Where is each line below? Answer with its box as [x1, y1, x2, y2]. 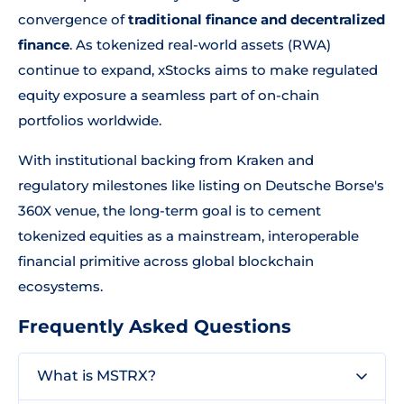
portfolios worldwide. [18, 112, 161, 129]
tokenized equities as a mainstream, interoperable [18, 227, 359, 244]
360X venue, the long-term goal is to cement [18, 202, 321, 219]
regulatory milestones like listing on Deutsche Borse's [18, 177, 384, 194]
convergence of [18, 11, 128, 28]
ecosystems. [18, 278, 103, 295]
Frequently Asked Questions [18, 316, 291, 337]
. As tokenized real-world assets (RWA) [69, 36, 331, 53]
